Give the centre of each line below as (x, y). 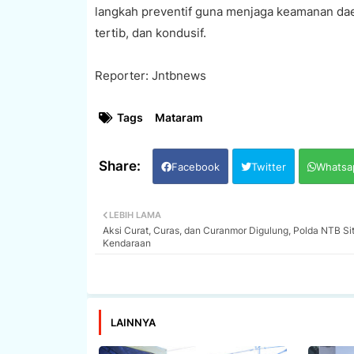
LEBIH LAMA (135, 215)
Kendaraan (126, 243)
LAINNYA (133, 322)
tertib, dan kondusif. (152, 32)
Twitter (268, 166)
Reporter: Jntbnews (152, 75)
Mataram (179, 117)
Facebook (195, 166)
